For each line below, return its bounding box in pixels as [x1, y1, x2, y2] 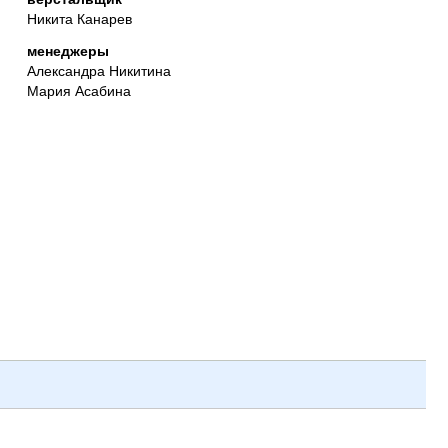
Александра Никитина [27, 60, 171, 81]
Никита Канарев [27, 7, 132, 28]
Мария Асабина [27, 80, 131, 101]
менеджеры [27, 41, 109, 61]
